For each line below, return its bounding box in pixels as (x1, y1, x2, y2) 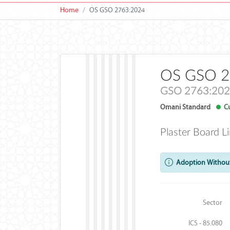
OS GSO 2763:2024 (89, 6, 145, 14)
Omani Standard (160, 103, 210, 111)
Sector (203, 198, 223, 207)
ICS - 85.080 (188, 219, 223, 227)
